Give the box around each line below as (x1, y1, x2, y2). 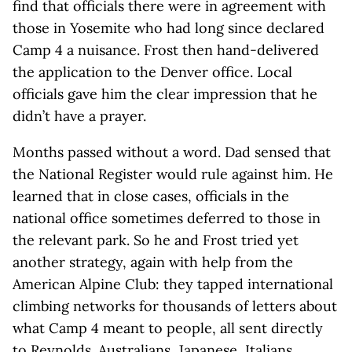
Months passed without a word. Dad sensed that (13, 143, 331, 161)
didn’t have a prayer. (13, 107, 146, 125)
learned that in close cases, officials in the (13, 187, 289, 205)
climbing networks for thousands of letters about (13, 297, 337, 315)
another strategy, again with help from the (13, 253, 293, 271)
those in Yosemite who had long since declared (13, 19, 324, 37)
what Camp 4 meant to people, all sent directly (13, 319, 323, 337)
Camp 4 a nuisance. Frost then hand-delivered (13, 41, 319, 59)
